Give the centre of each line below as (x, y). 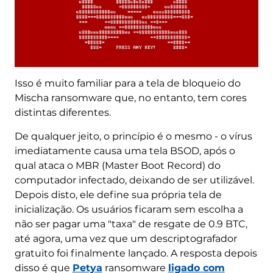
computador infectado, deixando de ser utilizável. (134, 180)
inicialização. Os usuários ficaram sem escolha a (129, 209)
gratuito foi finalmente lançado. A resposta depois (136, 253)
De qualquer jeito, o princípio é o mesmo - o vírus (133, 136)
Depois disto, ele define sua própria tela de (118, 194)
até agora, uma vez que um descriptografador (126, 238)
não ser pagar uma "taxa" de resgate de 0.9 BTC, (131, 224)
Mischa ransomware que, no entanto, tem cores (130, 97)
